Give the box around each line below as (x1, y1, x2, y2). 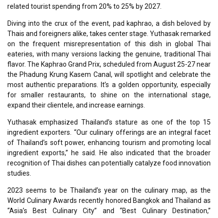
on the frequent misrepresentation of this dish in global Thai (7, 39, 211, 48)
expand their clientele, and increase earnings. (7, 101, 145, 109)
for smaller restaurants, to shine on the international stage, (7, 91, 211, 99)
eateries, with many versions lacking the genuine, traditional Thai (7, 50, 211, 58)
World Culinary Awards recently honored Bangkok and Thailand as (7, 196, 211, 204)
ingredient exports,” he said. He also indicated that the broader (7, 148, 211, 157)
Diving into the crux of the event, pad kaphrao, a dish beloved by (7, 19, 211, 27)
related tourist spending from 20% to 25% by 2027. (7, 2, 162, 10)
